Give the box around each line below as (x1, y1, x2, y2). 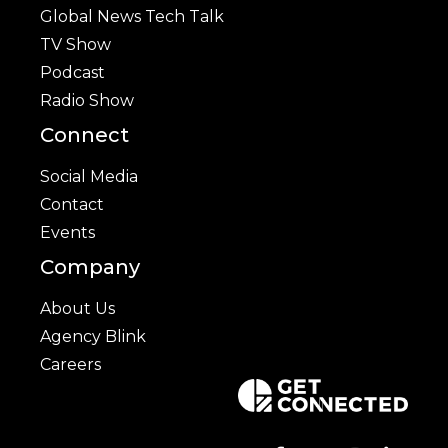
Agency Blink (40, 327, 146, 347)
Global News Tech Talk (40, 7, 224, 27)
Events (40, 223, 95, 243)
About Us (40, 299, 115, 319)
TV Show (40, 35, 111, 55)
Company (40, 255, 140, 280)
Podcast (40, 63, 105, 83)
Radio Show (40, 91, 134, 111)
